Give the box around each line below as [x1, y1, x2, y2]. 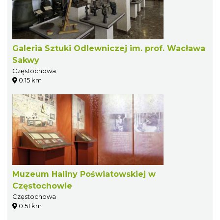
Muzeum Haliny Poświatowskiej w [12, 169, 156, 179]
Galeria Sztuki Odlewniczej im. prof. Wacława [12, 44, 205, 54]
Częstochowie [12, 181, 72, 191]
